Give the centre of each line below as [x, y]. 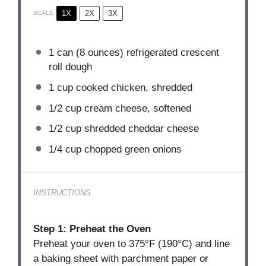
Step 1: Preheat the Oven [92, 229]
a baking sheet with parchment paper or [121, 259]
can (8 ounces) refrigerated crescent [136, 53]
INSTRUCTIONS [62, 192]
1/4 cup [65, 149]
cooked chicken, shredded [132, 88]
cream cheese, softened [136, 108]
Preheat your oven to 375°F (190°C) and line [132, 244]
